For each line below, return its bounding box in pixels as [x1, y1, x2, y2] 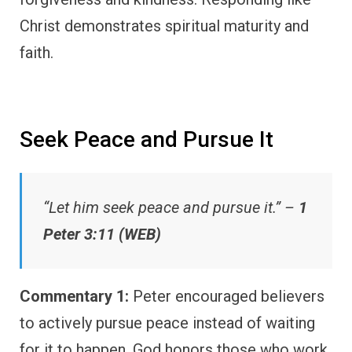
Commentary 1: [20, 286, 129, 306]
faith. [20, 43, 53, 63]
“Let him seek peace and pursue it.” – [43, 197, 299, 217]
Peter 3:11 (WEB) [43, 224, 161, 244]
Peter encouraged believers [129, 286, 324, 306]
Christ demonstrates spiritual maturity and [20, 16, 309, 36]
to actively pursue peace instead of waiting [20, 313, 315, 332]
